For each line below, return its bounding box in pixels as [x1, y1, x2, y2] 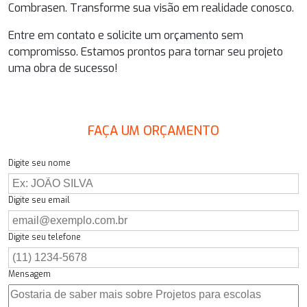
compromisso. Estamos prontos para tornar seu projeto [8, 44, 283, 59]
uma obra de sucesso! [8, 60, 118, 75]
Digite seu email [8, 195, 70, 206]
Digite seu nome [8, 158, 71, 169]
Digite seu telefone [8, 232, 81, 243]
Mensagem [8, 269, 51, 280]
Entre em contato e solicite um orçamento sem [8, 27, 243, 42]
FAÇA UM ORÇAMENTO [88, 122, 219, 139]
